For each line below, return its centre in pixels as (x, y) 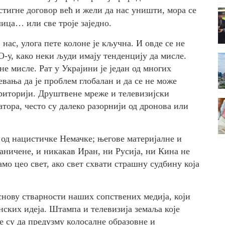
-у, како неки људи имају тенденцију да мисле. (95, 56)
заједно (94, 23)
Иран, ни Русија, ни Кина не (133, 151)
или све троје (51, 23)
